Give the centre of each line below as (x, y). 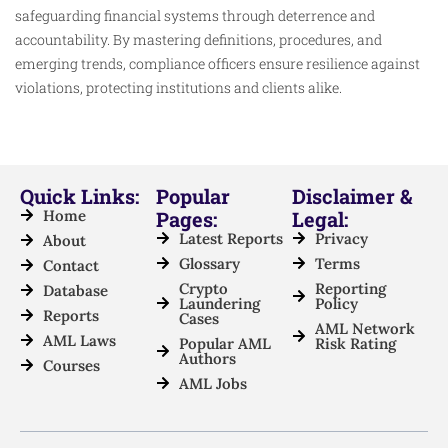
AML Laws (79, 340)
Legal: (320, 218)
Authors (207, 358)
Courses (71, 365)
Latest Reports (230, 238)
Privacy (341, 238)
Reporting (350, 288)
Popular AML (224, 343)
